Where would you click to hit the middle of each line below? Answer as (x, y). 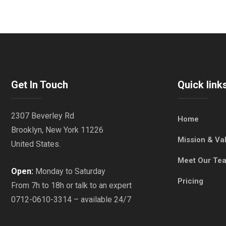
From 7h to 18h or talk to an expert (71, 185)
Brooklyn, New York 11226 (57, 130)
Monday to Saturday (69, 171)
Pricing (190, 181)
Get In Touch (40, 84)
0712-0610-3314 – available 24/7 (71, 199)
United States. (36, 144)
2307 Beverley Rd (43, 116)
